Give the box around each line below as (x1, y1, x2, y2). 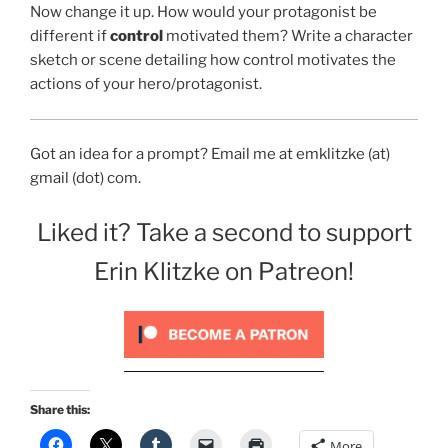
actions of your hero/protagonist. (30, 75, 262, 94)
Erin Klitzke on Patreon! (94, 256, 354, 286)
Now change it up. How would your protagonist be (30, 3, 377, 22)
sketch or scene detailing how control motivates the (30, 51, 396, 70)
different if (30, 27, 110, 46)
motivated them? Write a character (163, 27, 413, 46)
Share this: (30, 401, 90, 417)
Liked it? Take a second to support (36, 217, 412, 247)
